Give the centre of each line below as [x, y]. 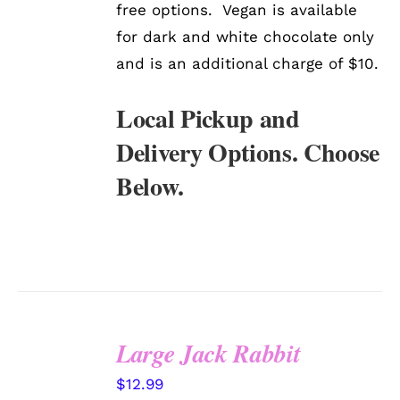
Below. [150, 187]
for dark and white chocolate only [246, 37]
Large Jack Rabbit [208, 354]
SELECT [60, 369]
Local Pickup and [208, 119]
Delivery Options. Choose [248, 153]
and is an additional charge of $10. [248, 64]
